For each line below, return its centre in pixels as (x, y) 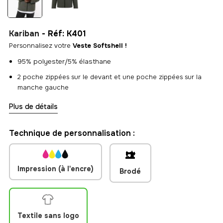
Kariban (24, 34)
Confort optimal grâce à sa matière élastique (89, 103)
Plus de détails (33, 107)
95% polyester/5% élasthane (64, 62)
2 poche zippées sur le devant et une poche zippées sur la (110, 77)
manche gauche (44, 88)
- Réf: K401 (62, 34)
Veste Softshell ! (100, 46)
